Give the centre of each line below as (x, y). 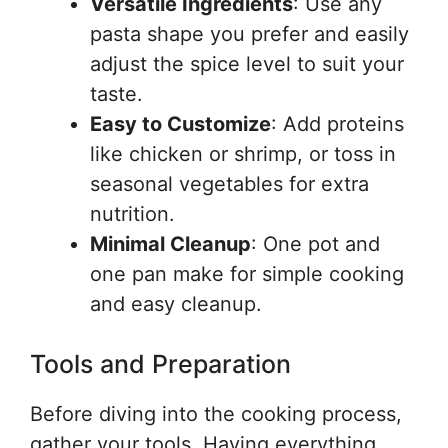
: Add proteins (337, 124)
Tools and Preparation (160, 364)
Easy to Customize (180, 124)
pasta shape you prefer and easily (249, 34)
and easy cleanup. (176, 304)
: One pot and (315, 244)
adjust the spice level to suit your (247, 64)
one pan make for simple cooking (247, 274)
